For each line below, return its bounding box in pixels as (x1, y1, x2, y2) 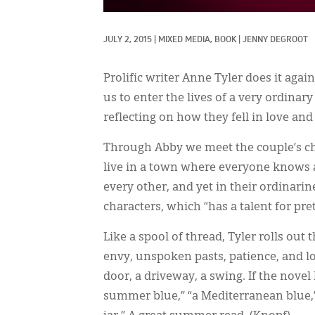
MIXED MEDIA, (158, 35, 214, 44)
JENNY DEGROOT (243, 35, 308, 44)
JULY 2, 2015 (103, 35, 152, 44)
